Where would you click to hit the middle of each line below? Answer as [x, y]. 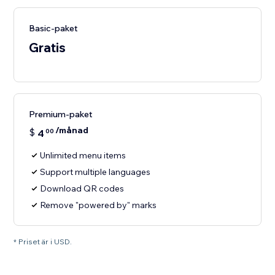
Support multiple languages [95, 172]
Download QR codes [82, 189]
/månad [72, 130]
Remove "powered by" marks [99, 205]
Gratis [48, 48]
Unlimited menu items [83, 156]
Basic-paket [54, 29]
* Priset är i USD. [43, 242]
